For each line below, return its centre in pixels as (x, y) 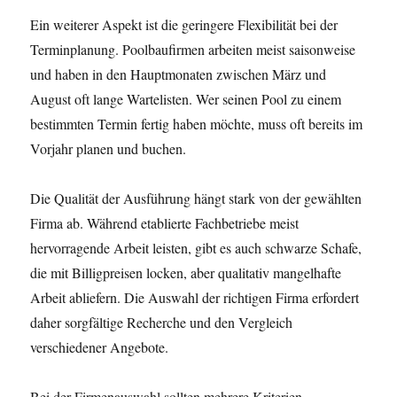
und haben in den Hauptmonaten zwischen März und (179, 74)
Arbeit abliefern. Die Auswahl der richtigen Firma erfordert (195, 297)
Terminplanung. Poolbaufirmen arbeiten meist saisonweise (193, 49)
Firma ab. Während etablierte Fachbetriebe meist (165, 223)
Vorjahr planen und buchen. (109, 148)
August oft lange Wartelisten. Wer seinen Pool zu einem (186, 99)
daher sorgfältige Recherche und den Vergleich (162, 322)
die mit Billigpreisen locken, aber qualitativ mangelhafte (186, 272)
